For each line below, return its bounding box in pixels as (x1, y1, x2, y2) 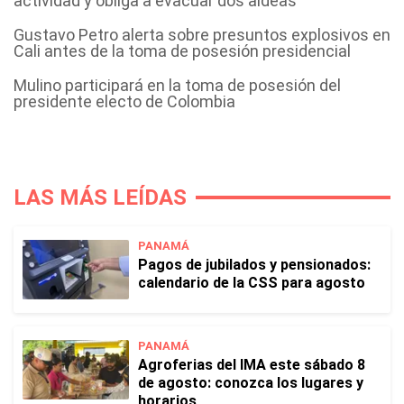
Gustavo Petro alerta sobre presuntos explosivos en (14, 24, 390, 44)
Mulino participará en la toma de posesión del (14, 75, 341, 95)
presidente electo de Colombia (14, 91, 235, 111)
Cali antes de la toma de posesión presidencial (14, 41, 351, 60)
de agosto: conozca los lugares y (138, 373, 363, 391)
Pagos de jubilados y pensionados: (138, 255, 371, 273)
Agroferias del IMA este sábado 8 (138, 355, 365, 373)
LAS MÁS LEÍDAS (14, 184, 187, 210)
